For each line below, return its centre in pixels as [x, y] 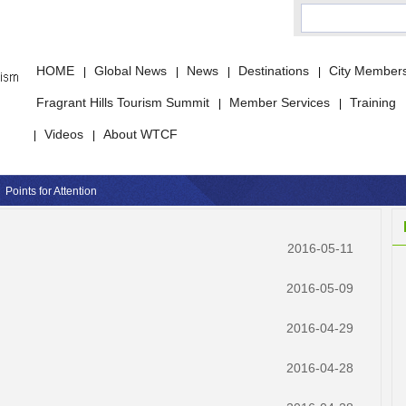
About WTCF [140, 134]
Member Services [280, 102]
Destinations [274, 71]
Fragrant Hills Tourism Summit [123, 102]
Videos [64, 134]
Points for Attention [51, 191]
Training [375, 102]
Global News [130, 71]
